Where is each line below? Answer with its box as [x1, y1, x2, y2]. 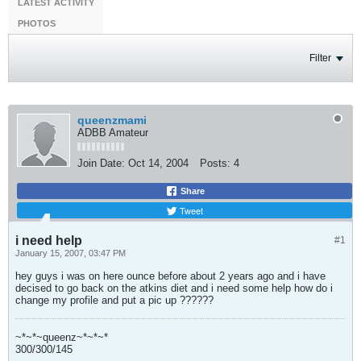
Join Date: [77, 157, 125, 169]
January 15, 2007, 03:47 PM [15, 248, 126, 258]
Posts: [200, 157, 230, 169]
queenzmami [77, 114, 147, 127]
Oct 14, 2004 [128, 157, 189, 169]
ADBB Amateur [77, 127, 148, 139]
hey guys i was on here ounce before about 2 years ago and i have [15, 270, 326, 282]
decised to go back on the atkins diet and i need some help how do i [15, 282, 333, 294]
